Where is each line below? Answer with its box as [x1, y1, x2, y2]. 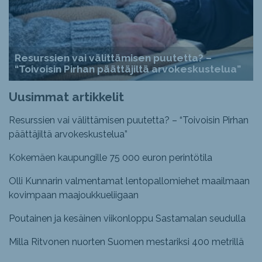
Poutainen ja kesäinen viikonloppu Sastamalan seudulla [9, 213, 246, 225]
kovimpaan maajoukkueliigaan [9, 189, 139, 201]
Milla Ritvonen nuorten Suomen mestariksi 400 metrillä [9, 236, 244, 248]
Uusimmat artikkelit [9, 89, 124, 105]
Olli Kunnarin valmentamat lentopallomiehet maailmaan [9, 175, 250, 187]
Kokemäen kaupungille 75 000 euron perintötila [9, 152, 212, 164]
